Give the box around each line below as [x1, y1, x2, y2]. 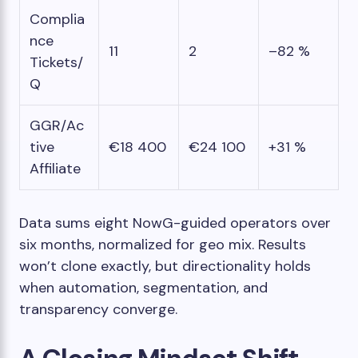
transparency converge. [19, 300, 177, 319]
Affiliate [30, 159, 81, 178]
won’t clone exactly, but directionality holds [19, 257, 311, 276]
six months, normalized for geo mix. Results [19, 235, 306, 254]
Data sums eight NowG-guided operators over [19, 213, 331, 233]
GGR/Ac [30, 116, 84, 135]
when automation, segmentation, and [19, 278, 268, 297]
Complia [30, 10, 85, 29]
